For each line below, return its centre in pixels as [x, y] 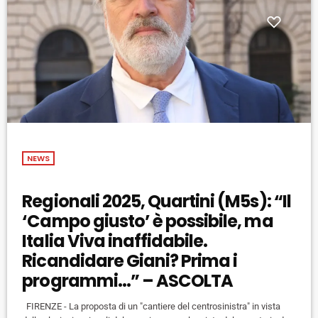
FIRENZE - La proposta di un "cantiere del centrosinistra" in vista [152, 307]
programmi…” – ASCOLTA [128, 281]
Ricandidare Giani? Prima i [130, 261]
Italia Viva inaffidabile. [115, 241]
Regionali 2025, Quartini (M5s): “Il [157, 202]
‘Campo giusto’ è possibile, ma [148, 221]
